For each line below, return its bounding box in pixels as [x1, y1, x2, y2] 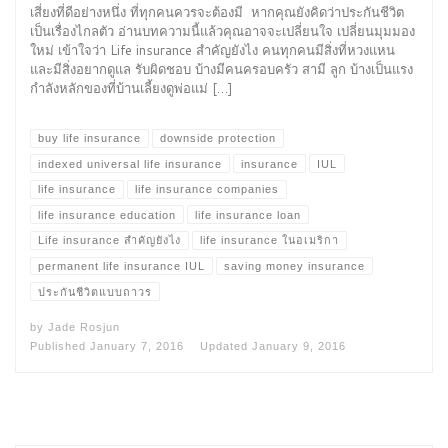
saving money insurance [223, 260, 365, 272]
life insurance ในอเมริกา [199, 234, 339, 247]
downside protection [159, 132, 276, 145]
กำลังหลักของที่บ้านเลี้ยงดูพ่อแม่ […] [30, 79, 233, 98]
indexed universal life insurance [37, 157, 222, 170]
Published [30, 340, 90, 353]
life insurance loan [194, 208, 301, 221]
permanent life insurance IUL [37, 260, 205, 272]
